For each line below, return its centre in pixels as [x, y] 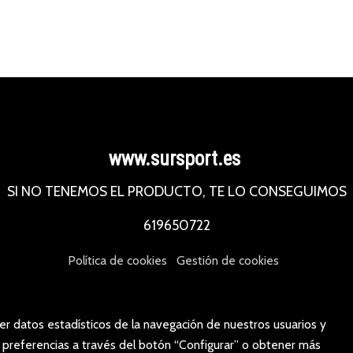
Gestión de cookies [228, 261]
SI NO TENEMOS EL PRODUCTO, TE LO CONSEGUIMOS [176, 191]
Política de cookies [117, 261]
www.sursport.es [176, 159]
